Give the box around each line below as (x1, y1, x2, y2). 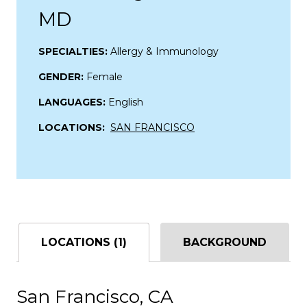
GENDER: (38, 70, 86, 83)
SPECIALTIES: (38, 45, 110, 58)
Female (86, 70, 123, 83)
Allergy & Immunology (110, 45, 219, 58)
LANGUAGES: (38, 95, 108, 108)
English (108, 95, 143, 108)
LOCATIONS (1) (40, 235, 127, 249)
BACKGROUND (182, 235, 267, 249)
